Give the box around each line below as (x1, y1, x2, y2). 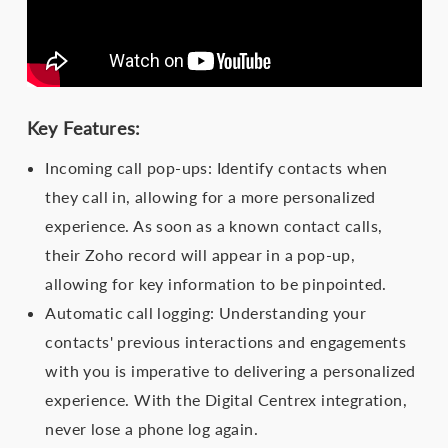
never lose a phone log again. (45, 418, 258, 438)
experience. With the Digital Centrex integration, (45, 389, 407, 409)
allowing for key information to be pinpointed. (45, 273, 387, 293)
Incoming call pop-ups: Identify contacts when (45, 157, 388, 177)
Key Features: (26, 116, 141, 139)
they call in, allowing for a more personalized (45, 186, 376, 206)
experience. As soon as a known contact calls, (45, 215, 383, 235)
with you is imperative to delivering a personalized (45, 360, 416, 380)
